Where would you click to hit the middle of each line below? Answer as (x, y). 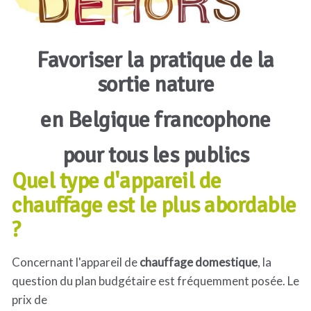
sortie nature (155, 85)
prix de (30, 300)
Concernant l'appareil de (76, 262)
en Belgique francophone (155, 120)
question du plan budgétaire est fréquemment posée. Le (155, 281)
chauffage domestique (199, 262)
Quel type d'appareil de (117, 181)
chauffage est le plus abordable (154, 205)
